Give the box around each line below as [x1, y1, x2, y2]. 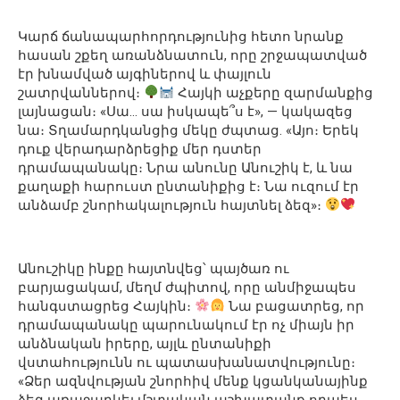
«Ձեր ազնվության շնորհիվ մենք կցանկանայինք [18, 372, 368, 389]
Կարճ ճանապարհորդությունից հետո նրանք [18, 28, 344, 45]
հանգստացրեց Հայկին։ [18, 297, 195, 314]
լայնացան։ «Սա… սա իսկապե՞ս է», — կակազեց [18, 103, 353, 120]
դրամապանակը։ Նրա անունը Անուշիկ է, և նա [18, 159, 353, 176]
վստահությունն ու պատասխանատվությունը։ [18, 354, 355, 371]
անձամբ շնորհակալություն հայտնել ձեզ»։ [18, 196, 325, 213]
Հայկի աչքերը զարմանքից [174, 84, 374, 101]
